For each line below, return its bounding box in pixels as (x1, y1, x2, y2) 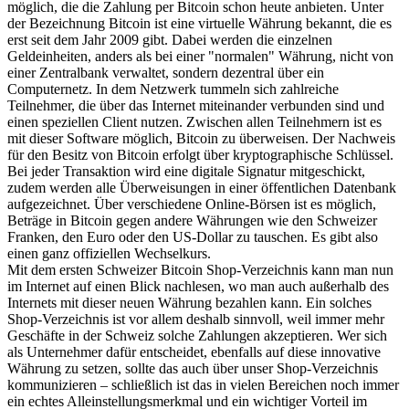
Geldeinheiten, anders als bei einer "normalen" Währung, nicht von (7, 48, 393, 65)
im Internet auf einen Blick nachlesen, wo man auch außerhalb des (7, 278, 389, 295)
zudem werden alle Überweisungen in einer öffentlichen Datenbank (7, 180, 396, 196)
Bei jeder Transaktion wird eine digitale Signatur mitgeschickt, (7, 163, 365, 180)
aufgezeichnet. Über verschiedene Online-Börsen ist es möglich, (7, 196, 376, 213)
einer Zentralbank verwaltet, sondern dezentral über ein (7, 65, 324, 81)
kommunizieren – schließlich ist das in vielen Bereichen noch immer (7, 377, 399, 393)
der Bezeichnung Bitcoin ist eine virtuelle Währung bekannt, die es (7, 16, 392, 32)
